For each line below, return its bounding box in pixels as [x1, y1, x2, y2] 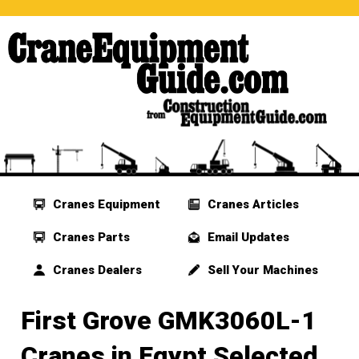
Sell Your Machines [204, 263, 318, 278]
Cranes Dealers [50, 263, 143, 278]
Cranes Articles [204, 197, 299, 212]
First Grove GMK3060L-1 [21, 305, 317, 337]
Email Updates [204, 230, 289, 245]
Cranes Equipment [50, 197, 161, 212]
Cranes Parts [50, 230, 131, 245]
